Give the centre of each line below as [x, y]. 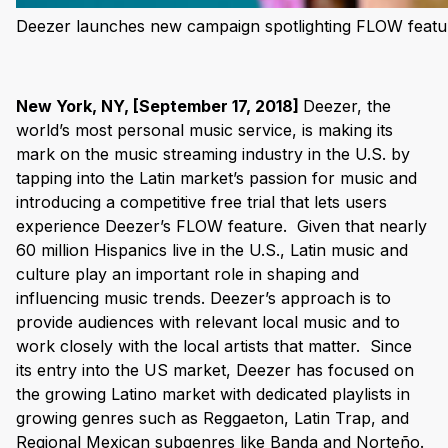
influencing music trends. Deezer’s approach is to [203, 298]
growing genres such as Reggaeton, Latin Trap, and [212, 418]
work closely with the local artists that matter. [193, 346]
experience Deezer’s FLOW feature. [156, 226]
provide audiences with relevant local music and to [208, 322]
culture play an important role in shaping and [187, 274]
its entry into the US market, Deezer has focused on [215, 370]
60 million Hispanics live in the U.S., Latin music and [212, 250]
